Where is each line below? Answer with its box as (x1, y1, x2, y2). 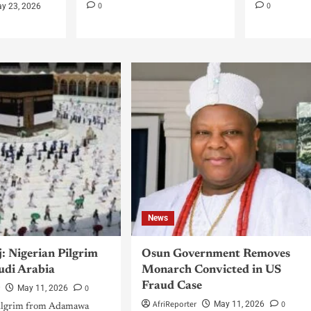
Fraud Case (141, 280, 202, 292)
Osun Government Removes (141, 249, 290, 260)
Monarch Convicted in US (141, 264, 281, 276)
